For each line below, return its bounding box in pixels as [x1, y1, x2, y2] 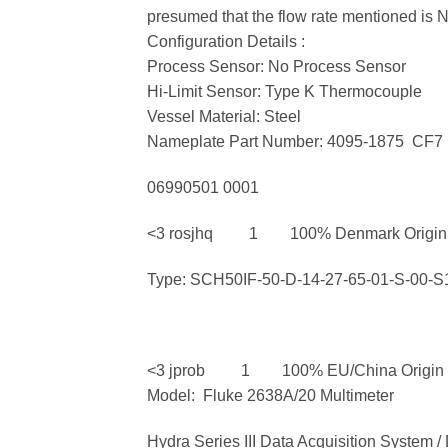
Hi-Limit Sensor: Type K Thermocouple [147, 83, 422, 101]
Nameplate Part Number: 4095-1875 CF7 [147, 133, 443, 151]
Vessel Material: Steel [147, 108, 301, 126]
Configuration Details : [147, 33, 305, 51]
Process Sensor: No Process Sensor [147, 58, 406, 76]
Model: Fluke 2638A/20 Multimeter [147, 387, 394, 405]
